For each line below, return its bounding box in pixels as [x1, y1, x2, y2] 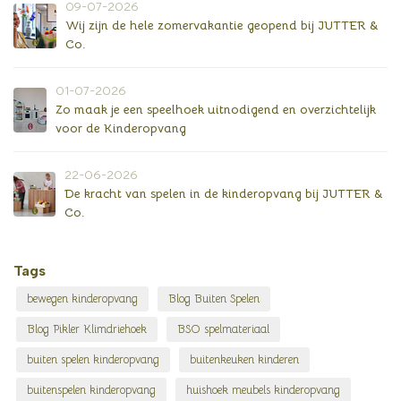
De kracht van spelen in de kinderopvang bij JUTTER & [64, 185, 384, 202]
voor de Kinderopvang [55, 120, 186, 137]
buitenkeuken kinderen [190, 353, 299, 368]
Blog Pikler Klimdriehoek [27, 322, 147, 337]
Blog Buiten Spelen [168, 292, 260, 307]
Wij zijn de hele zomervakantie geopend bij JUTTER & [64, 17, 379, 34]
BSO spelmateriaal [177, 322, 269, 337]
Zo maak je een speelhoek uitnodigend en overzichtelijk [55, 101, 376, 118]
